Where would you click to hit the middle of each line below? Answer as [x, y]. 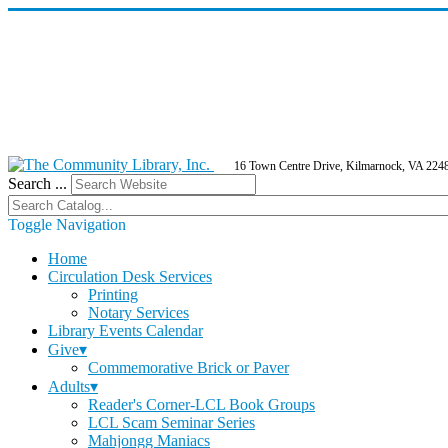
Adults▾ [73, 386]
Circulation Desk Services [130, 276]
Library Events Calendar [125, 330]
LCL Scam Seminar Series [171, 422]
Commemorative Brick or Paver [188, 367]
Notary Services [138, 312]
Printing [113, 294]
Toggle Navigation [67, 224]
